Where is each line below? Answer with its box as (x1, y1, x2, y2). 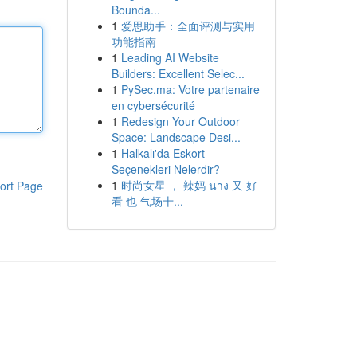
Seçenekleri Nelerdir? (111, 161, 220, 177)
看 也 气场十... (111, 193, 183, 209)
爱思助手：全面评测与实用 (120, 18, 255, 33)
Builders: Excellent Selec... (111, 65, 245, 81)
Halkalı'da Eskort (120, 145, 205, 161)
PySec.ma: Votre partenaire (120, 81, 260, 97)
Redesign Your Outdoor (120, 113, 240, 129)
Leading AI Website (120, 49, 219, 65)
